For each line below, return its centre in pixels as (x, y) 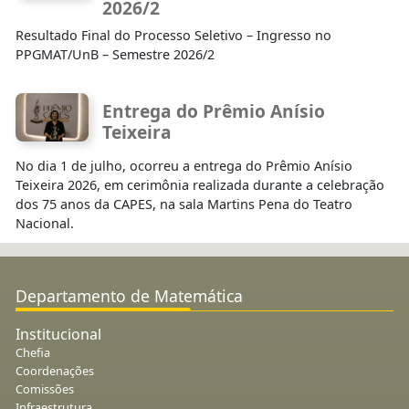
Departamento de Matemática (129, 296)
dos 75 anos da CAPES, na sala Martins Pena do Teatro (184, 204)
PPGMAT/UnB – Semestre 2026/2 (115, 54)
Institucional (58, 335)
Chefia (33, 353)
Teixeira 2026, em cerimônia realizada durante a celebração (200, 185)
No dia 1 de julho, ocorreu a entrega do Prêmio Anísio (184, 166)
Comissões (45, 389)
